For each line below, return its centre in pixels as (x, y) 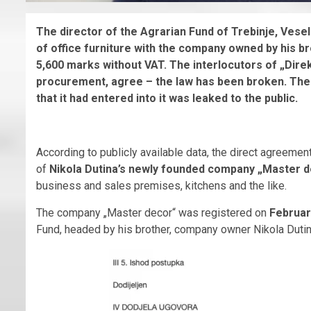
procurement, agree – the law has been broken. (163, 82)
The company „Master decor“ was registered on (153, 213)
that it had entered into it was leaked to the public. (167, 99)
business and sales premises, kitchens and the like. (161, 186)
